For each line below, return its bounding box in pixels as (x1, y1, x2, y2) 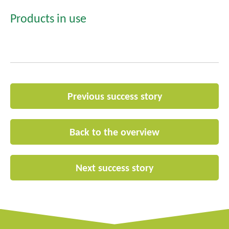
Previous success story (67, 90, 162, 103)
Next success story (76, 162, 153, 174)
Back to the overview (70, 126, 159, 139)
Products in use (10, 10, 86, 26)
